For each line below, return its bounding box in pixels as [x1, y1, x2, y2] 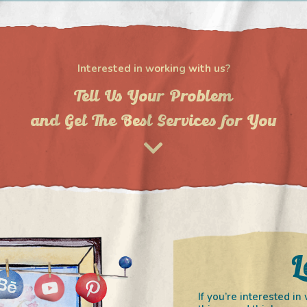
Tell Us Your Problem [74, 86, 233, 108]
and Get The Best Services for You [30, 110, 277, 133]
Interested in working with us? [77, 61, 230, 75]
